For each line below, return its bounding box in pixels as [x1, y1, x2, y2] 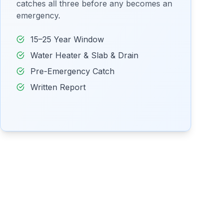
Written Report [30, 82, 86, 92]
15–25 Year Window [30, 34, 104, 44]
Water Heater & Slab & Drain [30, 50, 138, 60]
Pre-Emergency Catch [30, 66, 114, 76]
